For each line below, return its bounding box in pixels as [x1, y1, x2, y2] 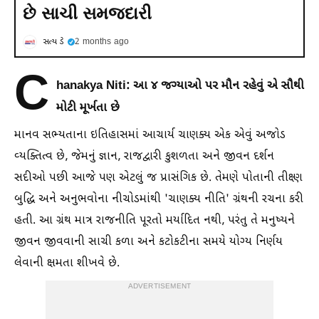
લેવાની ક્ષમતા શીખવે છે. [14, 256, 120, 271]
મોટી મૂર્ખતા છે [56, 100, 120, 116]
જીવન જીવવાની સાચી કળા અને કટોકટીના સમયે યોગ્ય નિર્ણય [14, 235, 283, 250]
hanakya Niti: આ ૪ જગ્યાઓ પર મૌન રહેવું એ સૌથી [56, 78, 304, 94]
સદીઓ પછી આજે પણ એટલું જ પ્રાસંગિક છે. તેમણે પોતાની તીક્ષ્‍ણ [14, 171, 303, 186]
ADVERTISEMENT [127, 282, 192, 291]
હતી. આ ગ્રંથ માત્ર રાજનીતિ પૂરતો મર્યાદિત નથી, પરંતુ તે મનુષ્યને [14, 214, 295, 229]
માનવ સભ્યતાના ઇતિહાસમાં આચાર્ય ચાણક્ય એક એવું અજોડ [14, 128, 286, 143]
